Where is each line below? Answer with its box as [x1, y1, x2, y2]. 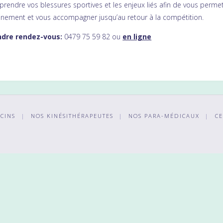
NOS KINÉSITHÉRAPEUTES [30, 111, 113, 119]
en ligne [122, 32, 152, 42]
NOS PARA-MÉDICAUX [128, 111, 200, 119]
